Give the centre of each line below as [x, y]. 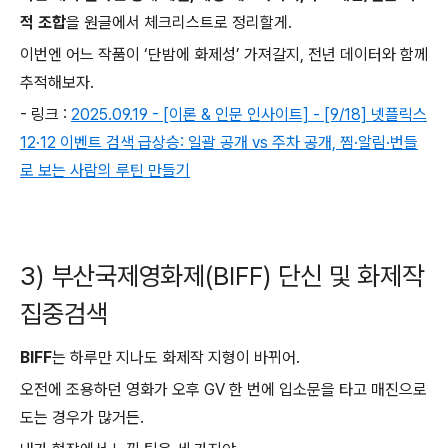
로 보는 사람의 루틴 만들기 [105, 170]
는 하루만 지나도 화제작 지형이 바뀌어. [176, 357]
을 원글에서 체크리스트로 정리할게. [179, 22]
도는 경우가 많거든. [82, 417]
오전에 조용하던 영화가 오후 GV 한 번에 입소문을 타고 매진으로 [223, 389]
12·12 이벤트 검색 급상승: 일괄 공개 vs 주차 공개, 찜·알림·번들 [219, 142]
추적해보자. [57, 82]
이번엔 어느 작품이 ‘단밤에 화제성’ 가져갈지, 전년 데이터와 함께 [224, 54]
